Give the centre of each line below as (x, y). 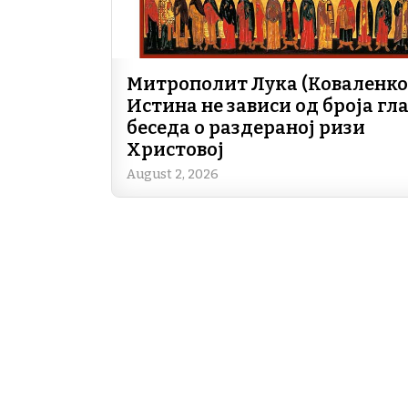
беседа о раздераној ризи (246, 127)
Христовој (175, 149)
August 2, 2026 (173, 174)
